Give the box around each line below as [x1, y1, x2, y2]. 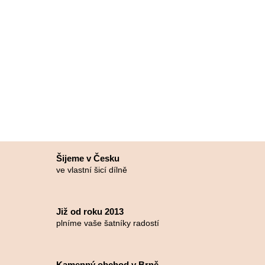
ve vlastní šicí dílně [56, 164, 127, 174]
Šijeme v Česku [56, 153, 119, 163]
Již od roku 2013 [56, 206, 124, 216]
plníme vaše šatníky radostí [56, 218, 159, 228]
